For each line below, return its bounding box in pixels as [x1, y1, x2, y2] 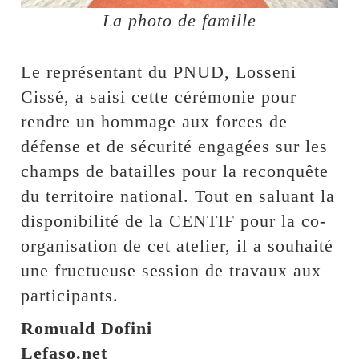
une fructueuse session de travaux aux [21, 260, 322, 281]
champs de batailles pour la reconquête [21, 161, 329, 182]
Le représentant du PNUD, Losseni [21, 62, 297, 83]
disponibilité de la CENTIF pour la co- [21, 211, 327, 232]
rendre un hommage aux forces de [21, 111, 288, 132]
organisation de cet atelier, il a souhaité [21, 236, 334, 256]
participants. [21, 285, 119, 306]
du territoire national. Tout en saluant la [21, 186, 336, 207]
